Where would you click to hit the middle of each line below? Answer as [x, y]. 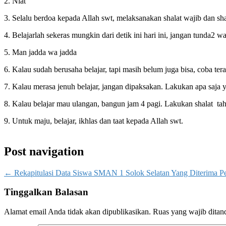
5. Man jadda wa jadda [40, 52]
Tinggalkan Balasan [46, 192]
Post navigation [44, 151]
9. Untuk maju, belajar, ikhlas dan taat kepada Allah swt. [95, 121]
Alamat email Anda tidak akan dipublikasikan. [77, 211]
